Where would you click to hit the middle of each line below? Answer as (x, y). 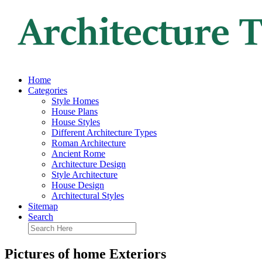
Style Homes (75, 101)
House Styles (76, 122)
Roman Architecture (89, 143)
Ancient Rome (78, 154)
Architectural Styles (88, 196)
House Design (78, 185)
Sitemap (43, 206)
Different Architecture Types (104, 132)
